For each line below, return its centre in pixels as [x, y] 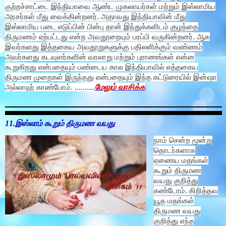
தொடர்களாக [174, 150]
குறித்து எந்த [174, 221]
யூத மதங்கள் [174, 201]
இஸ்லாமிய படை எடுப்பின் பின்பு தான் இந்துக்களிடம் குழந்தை [102, 26]
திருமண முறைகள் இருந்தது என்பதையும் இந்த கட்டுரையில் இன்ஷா [111, 77]
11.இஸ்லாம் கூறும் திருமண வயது [60, 124]
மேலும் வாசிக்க [120, 87]
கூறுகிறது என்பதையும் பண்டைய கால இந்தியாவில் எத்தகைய [102, 67]
